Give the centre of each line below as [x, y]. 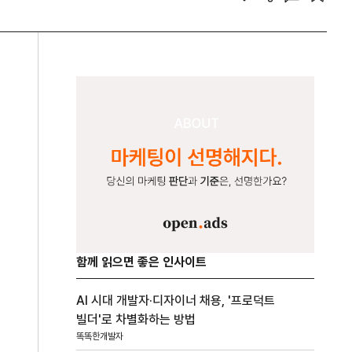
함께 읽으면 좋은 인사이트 [142, 262]
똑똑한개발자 [100, 336]
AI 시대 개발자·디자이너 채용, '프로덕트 [176, 300]
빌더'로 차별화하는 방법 [136, 319]
